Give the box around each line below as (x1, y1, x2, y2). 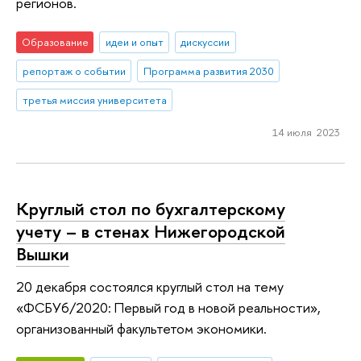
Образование (21, 35, 89, 50)
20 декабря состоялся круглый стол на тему (16, 277, 284, 296)
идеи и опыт (105, 35, 164, 50)
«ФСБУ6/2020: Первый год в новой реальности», (16, 298, 321, 317)
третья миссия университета (22, 93, 167, 108)
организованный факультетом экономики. (16, 319, 267, 338)
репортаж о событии (22, 64, 126, 79)
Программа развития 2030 (143, 64, 274, 79)
